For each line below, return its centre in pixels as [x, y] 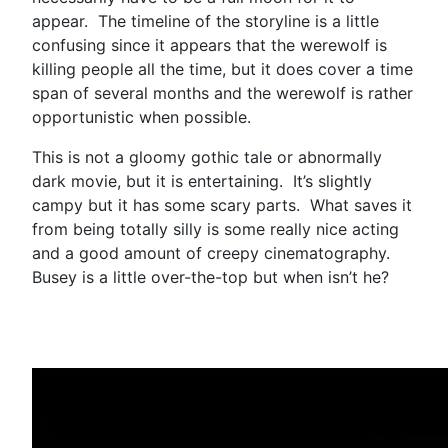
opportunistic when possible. [144, 116]
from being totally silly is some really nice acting [215, 228]
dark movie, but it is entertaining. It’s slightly [202, 180]
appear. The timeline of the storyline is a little [205, 20]
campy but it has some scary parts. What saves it [222, 204]
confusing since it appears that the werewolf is [209, 44]
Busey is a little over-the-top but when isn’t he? [215, 276]
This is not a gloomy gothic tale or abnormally [207, 156]
